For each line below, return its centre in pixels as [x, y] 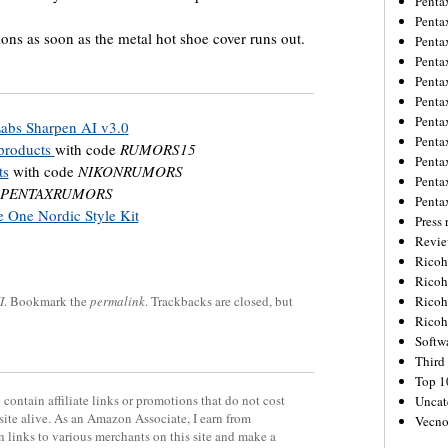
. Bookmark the [47, 300]
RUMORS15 [157, 148]
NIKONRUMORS [130, 170]
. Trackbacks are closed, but [219, 300]
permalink [117, 300]
